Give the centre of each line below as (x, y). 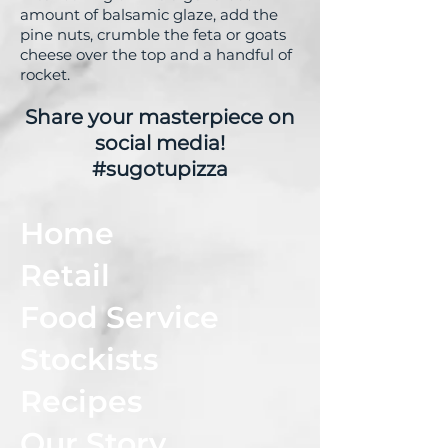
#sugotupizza (160, 168)
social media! (160, 142)
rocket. (45, 74)
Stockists (89, 359)
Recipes (81, 401)
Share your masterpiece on (160, 116)
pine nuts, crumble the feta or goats (153, 34)
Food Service (119, 317)
